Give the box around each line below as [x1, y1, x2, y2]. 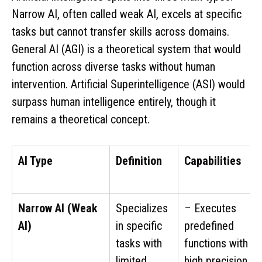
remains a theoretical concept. [12, 112, 150, 126]
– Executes [184, 201, 236, 215]
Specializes [116, 201, 168, 215]
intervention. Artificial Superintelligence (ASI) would [12, 77, 245, 91]
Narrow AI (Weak [18, 201, 98, 215]
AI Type [18, 153, 53, 168]
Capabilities [184, 153, 241, 168]
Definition [116, 153, 162, 168]
